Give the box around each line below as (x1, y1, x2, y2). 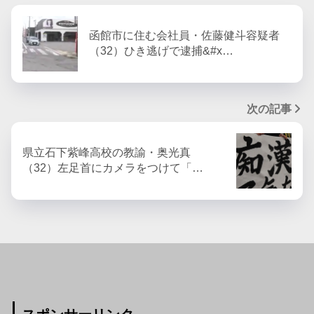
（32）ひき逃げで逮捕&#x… (89, 45, 233, 57)
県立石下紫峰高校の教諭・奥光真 (22, 146, 191, 159)
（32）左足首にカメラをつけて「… (22, 162, 203, 175)
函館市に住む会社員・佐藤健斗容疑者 (89, 29, 280, 42)
